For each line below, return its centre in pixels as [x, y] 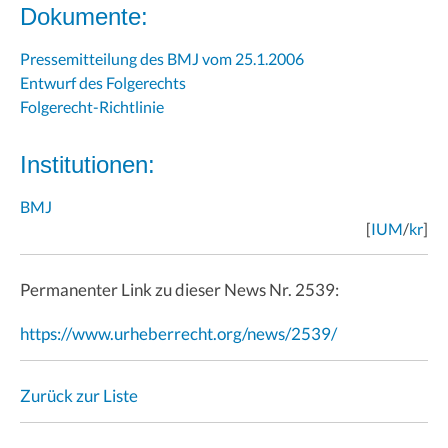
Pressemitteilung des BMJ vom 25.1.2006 [162, 58]
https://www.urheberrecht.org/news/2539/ [178, 333]
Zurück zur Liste [79, 395]
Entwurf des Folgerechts [103, 82]
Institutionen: [87, 164]
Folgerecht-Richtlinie [92, 106]
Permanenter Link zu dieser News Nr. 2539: [179, 289]
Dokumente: [84, 16]
